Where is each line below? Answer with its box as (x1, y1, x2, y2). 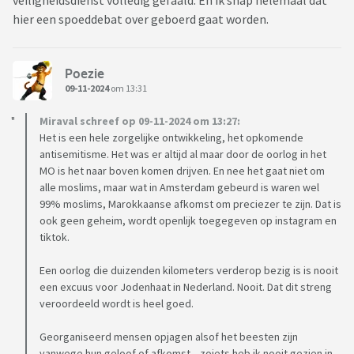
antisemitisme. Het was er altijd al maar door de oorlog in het (40, 147, 326, 162)
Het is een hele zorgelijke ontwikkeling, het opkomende (40, 130, 303, 145)
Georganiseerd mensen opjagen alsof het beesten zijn (40, 330, 298, 345)
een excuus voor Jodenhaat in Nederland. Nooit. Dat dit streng (40, 280, 332, 295)
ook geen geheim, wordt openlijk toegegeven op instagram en (40, 213, 337, 228)
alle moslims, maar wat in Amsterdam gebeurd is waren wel (40, 180, 319, 195)
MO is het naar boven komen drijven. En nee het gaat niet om (40, 164, 325, 179)
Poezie (65, 65, 104, 81)
